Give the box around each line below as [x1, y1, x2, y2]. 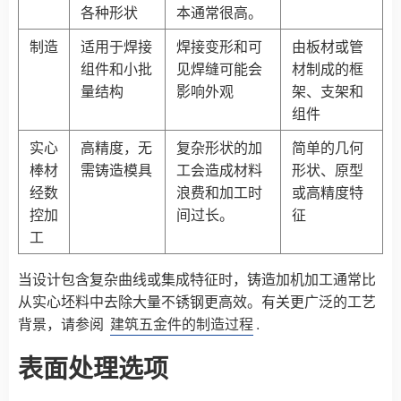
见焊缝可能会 [176, 57, 262, 79]
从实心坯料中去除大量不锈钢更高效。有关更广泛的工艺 [18, 290, 376, 311]
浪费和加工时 [176, 181, 262, 202]
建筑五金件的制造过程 [110, 312, 253, 334]
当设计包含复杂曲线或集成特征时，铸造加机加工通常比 [18, 268, 376, 289]
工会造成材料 [176, 158, 262, 180]
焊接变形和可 [176, 35, 262, 56]
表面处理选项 [18, 348, 168, 386]
